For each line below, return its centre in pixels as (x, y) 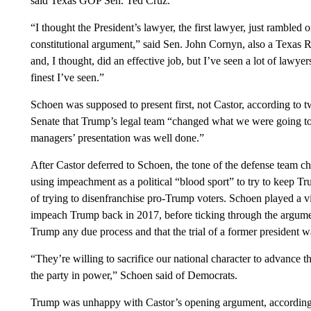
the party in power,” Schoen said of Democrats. (134, 275)
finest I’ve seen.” (67, 77)
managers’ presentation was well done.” (117, 138)
